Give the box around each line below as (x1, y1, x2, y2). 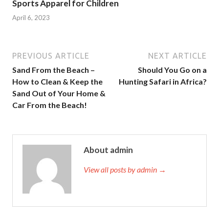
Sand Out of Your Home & (12, 88, 106, 98)
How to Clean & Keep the (12, 76, 103, 86)
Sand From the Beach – (12, 65, 95, 74)
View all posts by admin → (84, 164, 166, 174)
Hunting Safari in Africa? (119, 76, 207, 86)
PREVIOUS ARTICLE (12, 51, 89, 60)
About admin (84, 144, 133, 155)
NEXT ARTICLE (148, 51, 207, 60)
